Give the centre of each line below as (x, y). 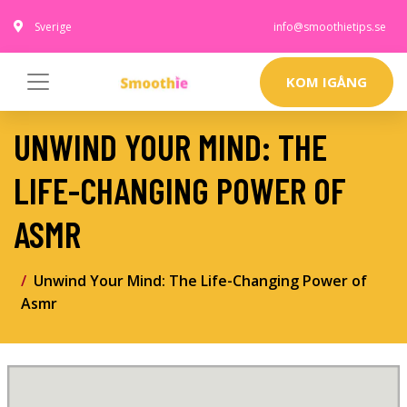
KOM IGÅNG (327, 82)
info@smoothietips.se (330, 27)
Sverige (53, 27)
